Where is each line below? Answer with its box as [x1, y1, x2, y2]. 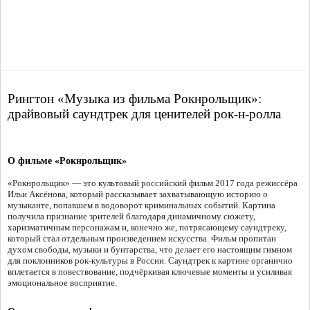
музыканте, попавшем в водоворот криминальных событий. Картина [8, 200, 275, 211]
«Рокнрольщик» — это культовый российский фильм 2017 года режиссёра [8, 178, 298, 189]
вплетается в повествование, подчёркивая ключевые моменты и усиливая [8, 266, 292, 277]
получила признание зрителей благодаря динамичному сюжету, [8, 211, 255, 222]
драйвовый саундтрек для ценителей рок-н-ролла [8, 107, 281, 122]
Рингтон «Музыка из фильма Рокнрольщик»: [8, 91, 262, 107]
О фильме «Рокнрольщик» [8, 156, 127, 167]
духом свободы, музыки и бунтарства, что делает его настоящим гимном [8, 244, 292, 255]
